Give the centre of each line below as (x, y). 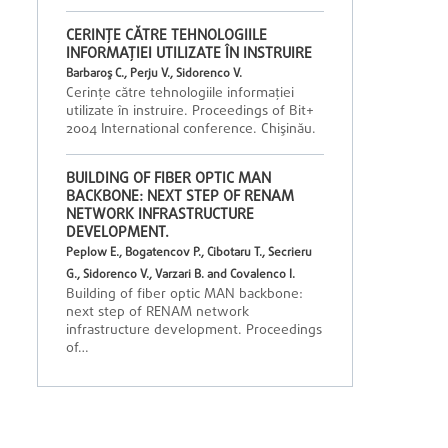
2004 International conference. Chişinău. (191, 129)
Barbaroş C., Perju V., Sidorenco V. (154, 74)
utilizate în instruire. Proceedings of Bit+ (190, 111)
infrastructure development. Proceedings (194, 330)
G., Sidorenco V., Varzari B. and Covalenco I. (180, 275)
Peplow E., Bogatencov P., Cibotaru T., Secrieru (189, 253)
